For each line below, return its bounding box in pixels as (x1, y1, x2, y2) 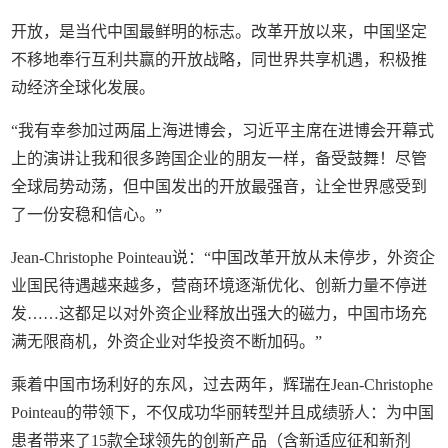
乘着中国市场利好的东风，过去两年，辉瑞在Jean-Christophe (11, 375, 434, 393)
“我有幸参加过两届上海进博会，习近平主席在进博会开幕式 (11, 121, 435, 139)
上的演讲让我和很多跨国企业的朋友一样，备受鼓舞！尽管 (11, 149, 428, 167)
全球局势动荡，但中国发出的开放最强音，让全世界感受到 (11, 177, 428, 195)
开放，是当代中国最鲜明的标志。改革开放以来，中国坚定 (11, 22, 428, 40)
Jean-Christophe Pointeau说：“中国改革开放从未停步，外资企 (11, 248, 436, 266)
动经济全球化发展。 (11, 78, 156, 96)
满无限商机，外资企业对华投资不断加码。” (11, 332, 323, 350)
